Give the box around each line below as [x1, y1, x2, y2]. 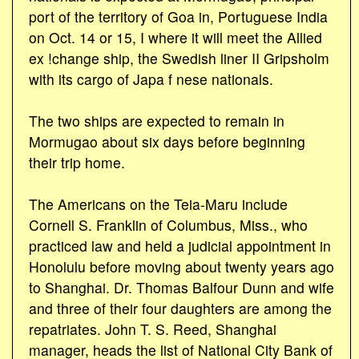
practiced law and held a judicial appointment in [29, 235, 331, 256]
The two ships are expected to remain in [29, 110, 284, 131]
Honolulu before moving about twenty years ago [29, 256, 334, 276]
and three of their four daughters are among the [29, 297, 332, 318]
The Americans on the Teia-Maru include [29, 193, 288, 214]
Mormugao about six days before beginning [29, 131, 305, 151]
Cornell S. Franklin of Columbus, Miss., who [29, 214, 308, 235]
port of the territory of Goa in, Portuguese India [29, 6, 328, 26]
